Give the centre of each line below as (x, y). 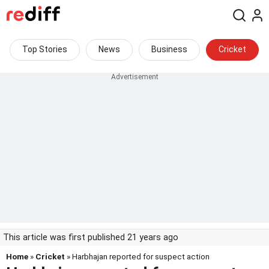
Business (169, 49)
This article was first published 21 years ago (91, 237)
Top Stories (45, 49)
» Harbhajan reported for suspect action (137, 256)
